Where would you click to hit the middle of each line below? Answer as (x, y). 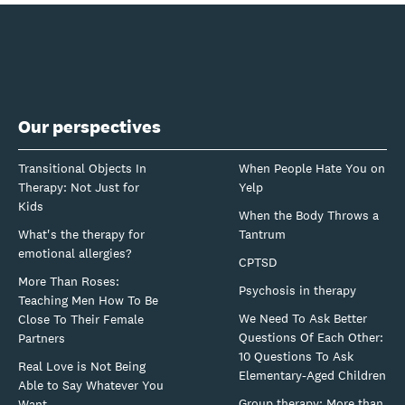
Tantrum (262, 234)
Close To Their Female (81, 319)
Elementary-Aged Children (312, 375)
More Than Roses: (69, 281)
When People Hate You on (312, 168)
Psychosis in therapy (297, 290)
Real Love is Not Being (82, 366)
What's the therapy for (81, 234)
